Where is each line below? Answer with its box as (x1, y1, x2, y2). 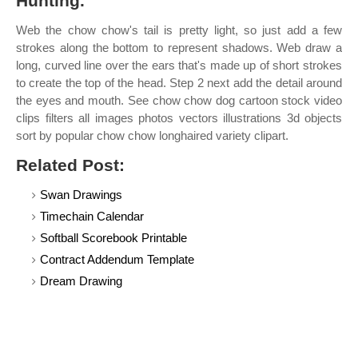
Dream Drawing (40, 274, 122, 288)
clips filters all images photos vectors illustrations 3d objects (16, 111, 342, 125)
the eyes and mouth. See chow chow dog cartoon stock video (16, 93, 342, 107)
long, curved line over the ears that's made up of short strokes (16, 58, 342, 72)
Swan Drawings (40, 188, 122, 201)
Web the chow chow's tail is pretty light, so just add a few (16, 23, 342, 37)
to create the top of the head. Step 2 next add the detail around (16, 76, 342, 89)
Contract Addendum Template (40, 253, 194, 266)
